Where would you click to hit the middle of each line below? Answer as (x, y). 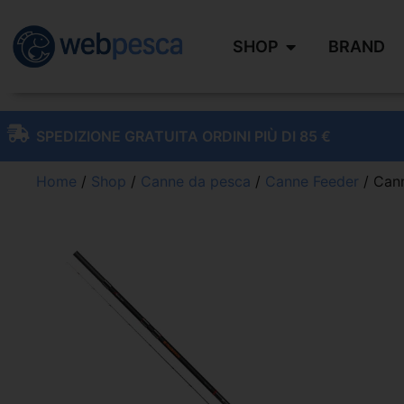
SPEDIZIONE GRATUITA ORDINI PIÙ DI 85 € (184, 136)
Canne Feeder (312, 181)
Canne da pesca (196, 181)
